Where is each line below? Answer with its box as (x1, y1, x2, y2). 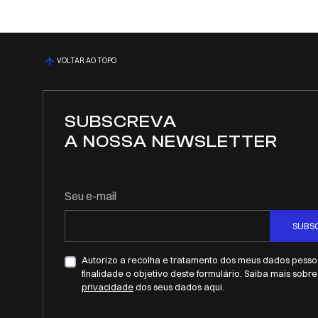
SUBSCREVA (65, 111, 177, 131)
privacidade (82, 280, 133, 292)
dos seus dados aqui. (133, 280, 224, 292)
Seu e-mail (65, 188, 116, 203)
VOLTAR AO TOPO (57, 56, 116, 66)
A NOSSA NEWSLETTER (65, 131, 278, 151)
